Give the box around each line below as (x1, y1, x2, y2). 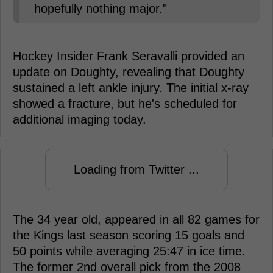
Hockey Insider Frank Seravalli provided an (13, 49, 244, 63)
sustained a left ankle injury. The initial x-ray (13, 81, 249, 95)
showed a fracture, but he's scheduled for (13, 97, 237, 111)
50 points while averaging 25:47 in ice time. (13, 244, 246, 258)
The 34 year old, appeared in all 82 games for (13, 213, 260, 227)
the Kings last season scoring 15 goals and (13, 229, 244, 243)
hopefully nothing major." (34, 2, 167, 16)
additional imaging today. (13, 113, 146, 127)
